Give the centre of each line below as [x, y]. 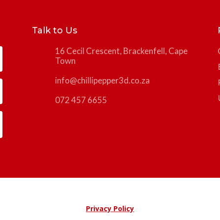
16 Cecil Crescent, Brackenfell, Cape [121, 51]
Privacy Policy [110, 208]
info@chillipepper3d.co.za [102, 80]
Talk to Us [54, 30]
